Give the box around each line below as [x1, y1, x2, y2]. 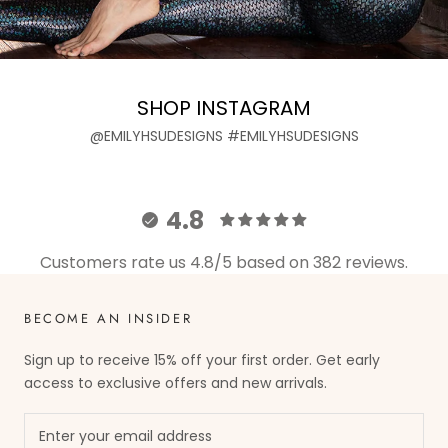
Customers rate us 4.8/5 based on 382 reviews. [40, 251, 408, 275]
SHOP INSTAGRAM [137, 94, 311, 123]
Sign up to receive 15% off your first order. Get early [24, 350, 380, 371]
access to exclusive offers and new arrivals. [24, 373, 327, 394]
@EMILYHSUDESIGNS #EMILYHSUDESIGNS [89, 126, 359, 147]
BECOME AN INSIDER [24, 309, 193, 329]
